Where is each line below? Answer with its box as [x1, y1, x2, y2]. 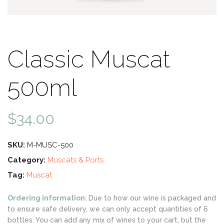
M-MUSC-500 [27, 140, 73, 150]
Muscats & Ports [47, 155, 103, 165]
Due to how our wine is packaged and [88, 194, 216, 202]
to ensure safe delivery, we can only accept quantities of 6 [7, 205, 208, 213]
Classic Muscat [7, 45, 170, 73]
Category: [7, 155, 47, 165]
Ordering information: [7, 194, 88, 202]
